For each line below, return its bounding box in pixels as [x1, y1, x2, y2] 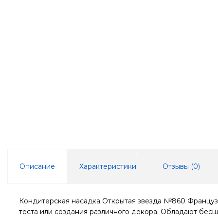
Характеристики [79, 162, 136, 171]
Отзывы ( [163, 162, 193, 171]
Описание [19, 162, 55, 171]
